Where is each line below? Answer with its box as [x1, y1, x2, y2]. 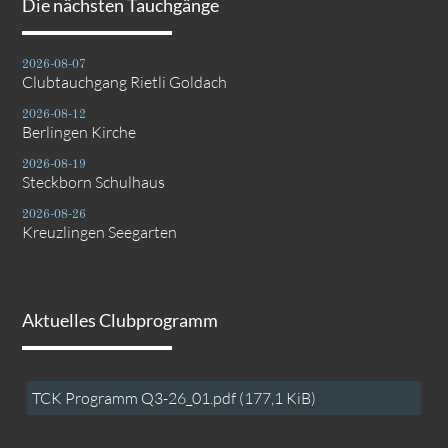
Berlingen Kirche [22, 121, 137, 142]
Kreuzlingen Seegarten [22, 221, 178, 242]
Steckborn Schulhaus [22, 171, 166, 192]
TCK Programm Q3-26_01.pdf [32, 388, 240, 409]
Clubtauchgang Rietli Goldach [22, 71, 228, 92]
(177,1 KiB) [239, 388, 317, 409]
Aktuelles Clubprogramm [22, 310, 219, 332]
